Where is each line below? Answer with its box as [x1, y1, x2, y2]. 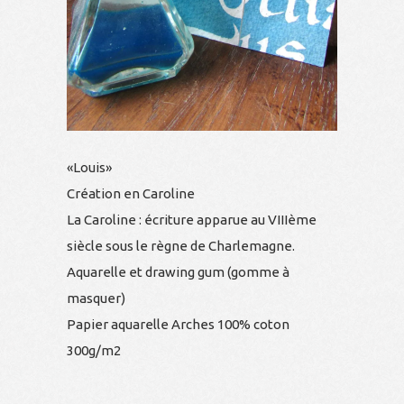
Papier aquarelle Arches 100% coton [67, 317, 289, 332]
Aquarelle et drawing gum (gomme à [67, 264, 289, 280]
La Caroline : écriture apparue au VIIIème [67, 212, 317, 227]
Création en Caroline [67, 186, 195, 201]
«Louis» [67, 160, 112, 175]
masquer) [67, 290, 125, 306]
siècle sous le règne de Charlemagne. [67, 238, 295, 253]
